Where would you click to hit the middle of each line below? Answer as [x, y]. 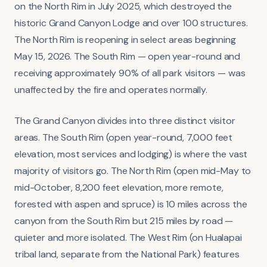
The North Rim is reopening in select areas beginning [125, 39]
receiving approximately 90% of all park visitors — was [130, 73]
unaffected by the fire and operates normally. [111, 89]
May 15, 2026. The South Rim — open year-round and [128, 56]
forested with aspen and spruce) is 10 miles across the [131, 204]
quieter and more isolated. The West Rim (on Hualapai [128, 237]
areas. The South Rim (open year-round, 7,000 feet [124, 137]
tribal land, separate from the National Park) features [127, 254]
